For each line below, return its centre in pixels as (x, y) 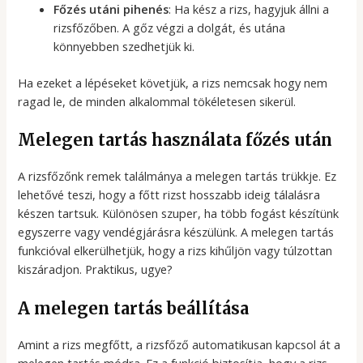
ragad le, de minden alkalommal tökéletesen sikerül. (157, 101)
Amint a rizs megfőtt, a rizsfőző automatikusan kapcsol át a (179, 344)
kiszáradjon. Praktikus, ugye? (96, 269)
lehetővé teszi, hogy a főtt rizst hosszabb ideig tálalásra (169, 195)
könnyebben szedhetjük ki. (124, 46)
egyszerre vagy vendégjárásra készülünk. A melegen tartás (176, 232)
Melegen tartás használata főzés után (175, 140)
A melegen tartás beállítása (134, 308)
